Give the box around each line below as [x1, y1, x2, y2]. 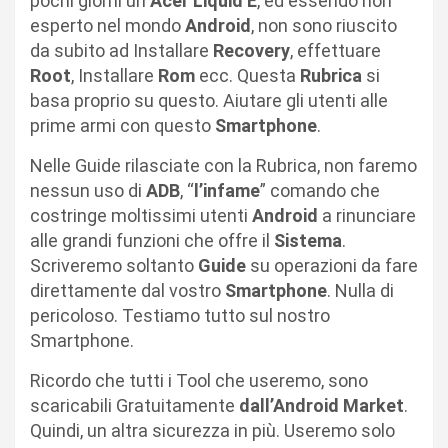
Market [343, 395, 404, 416]
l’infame [194, 180, 260, 201]
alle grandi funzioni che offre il [30, 230, 274, 251]
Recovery [213, 40, 290, 61]
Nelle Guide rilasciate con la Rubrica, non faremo [30, 155, 417, 176]
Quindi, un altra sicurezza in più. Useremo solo [30, 420, 395, 441]
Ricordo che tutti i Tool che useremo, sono [30, 370, 368, 391]
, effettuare [290, 40, 381, 61]
